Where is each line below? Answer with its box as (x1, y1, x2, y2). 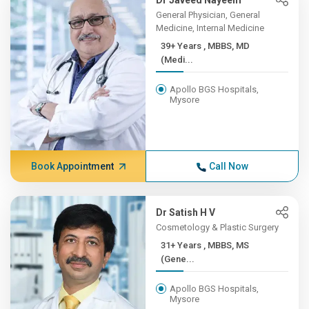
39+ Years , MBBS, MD (161, 41, 204, 51)
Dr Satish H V (156, 207, 216, 218)
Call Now (208, 161, 248, 172)
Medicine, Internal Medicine (156, 23, 265, 33)
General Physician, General (156, 10, 261, 20)
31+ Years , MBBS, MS (161, 240, 204, 250)
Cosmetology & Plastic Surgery (156, 222, 279, 232)
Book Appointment (30, 161, 114, 172)
